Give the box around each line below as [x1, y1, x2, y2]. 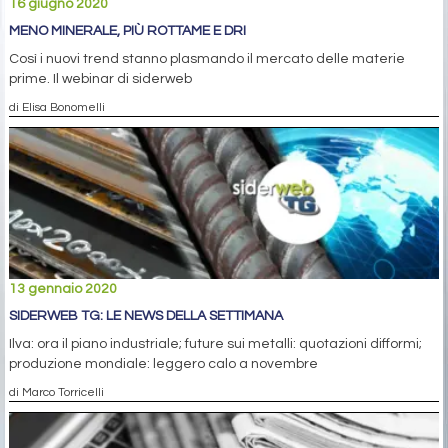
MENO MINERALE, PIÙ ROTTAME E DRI [9, 24, 246, 39]
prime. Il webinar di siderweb [9, 72, 192, 87]
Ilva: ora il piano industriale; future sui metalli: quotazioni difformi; [9, 337, 422, 352]
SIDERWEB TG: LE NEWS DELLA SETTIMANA [9, 309, 283, 324]
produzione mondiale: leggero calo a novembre [9, 357, 318, 372]
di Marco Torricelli [9, 386, 104, 399]
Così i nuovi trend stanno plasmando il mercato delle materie [9, 52, 405, 67]
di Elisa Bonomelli [9, 101, 105, 114]
